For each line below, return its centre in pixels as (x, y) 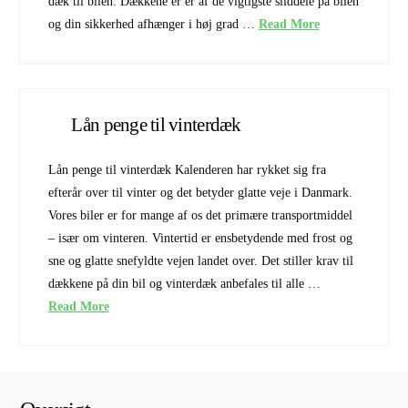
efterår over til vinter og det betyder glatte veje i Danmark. (200, 193)
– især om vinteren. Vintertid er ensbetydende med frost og (200, 239)
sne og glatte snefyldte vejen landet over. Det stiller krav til (200, 261)
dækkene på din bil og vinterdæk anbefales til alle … (184, 284)
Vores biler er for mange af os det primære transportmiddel (200, 216)
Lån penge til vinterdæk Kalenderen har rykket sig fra (187, 170)
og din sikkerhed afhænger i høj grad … (153, 24)
